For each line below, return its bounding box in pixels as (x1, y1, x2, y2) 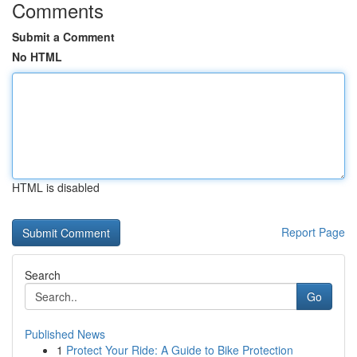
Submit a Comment (12, 29, 115, 45)
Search (25, 267, 61, 283)
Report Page (281, 224, 345, 240)
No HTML (12, 49, 62, 65)
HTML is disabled (12, 179, 100, 195)
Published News (25, 326, 105, 342)
